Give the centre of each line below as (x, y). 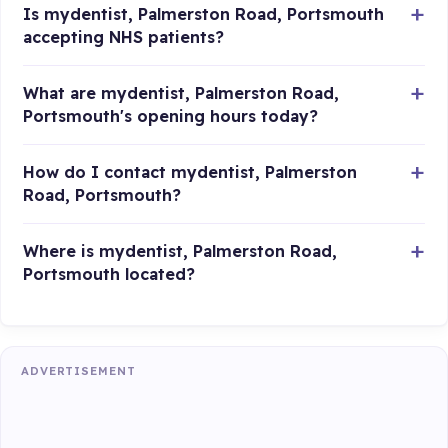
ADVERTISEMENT (78, 370)
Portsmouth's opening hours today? (171, 116)
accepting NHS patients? (124, 37)
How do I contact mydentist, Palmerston (190, 172)
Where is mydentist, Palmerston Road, (180, 251)
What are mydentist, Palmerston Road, (181, 93)
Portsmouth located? (109, 274)
